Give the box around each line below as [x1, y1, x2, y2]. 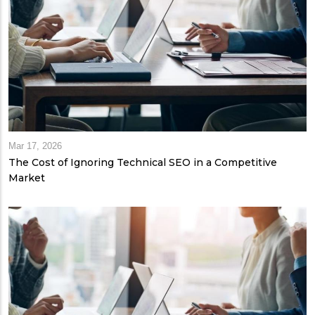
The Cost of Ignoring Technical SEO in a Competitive [8, 155, 277, 169]
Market [8, 171, 45, 184]
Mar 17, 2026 [8, 140, 62, 151]
